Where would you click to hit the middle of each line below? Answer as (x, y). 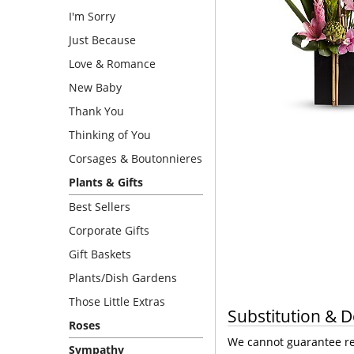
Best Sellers (100, 207)
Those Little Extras (117, 301)
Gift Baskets (100, 254)
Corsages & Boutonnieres (136, 158)
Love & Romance (112, 64)
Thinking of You (110, 135)
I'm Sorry (92, 16)
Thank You (96, 111)
